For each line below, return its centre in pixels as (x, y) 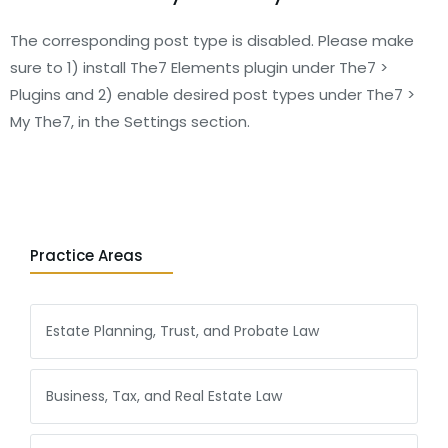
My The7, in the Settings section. (130, 121)
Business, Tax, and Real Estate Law (164, 396)
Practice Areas (86, 255)
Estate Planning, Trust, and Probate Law (182, 331)
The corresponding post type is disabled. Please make (212, 40)
